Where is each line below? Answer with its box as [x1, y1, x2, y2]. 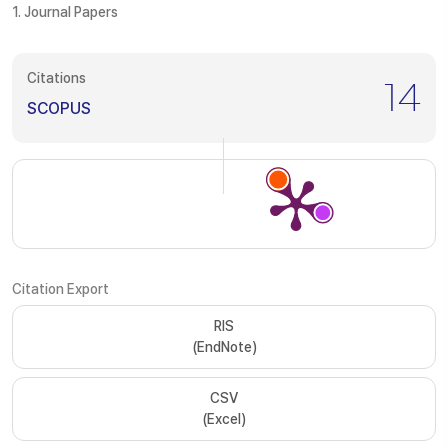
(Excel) [202, 411, 246, 427]
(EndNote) [191, 339, 257, 355]
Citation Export [12, 281, 109, 297]
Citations [27, 70, 86, 86]
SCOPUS [27, 99, 91, 118]
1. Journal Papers [12, 4, 118, 20]
